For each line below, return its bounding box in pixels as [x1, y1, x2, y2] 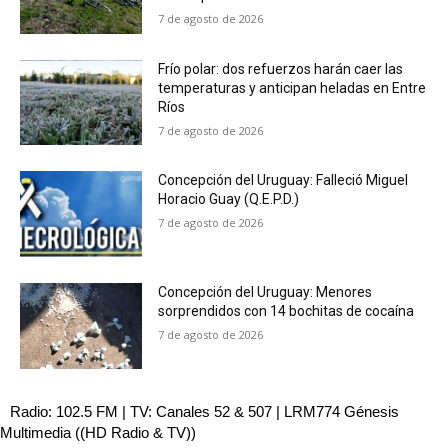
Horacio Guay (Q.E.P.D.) [158, 191, 300, 208]
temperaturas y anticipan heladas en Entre [158, 79, 427, 96]
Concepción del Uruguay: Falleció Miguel [158, 172, 409, 189]
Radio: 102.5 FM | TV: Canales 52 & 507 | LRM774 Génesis [10, 402, 399, 420]
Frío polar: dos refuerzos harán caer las [158, 60, 404, 77]
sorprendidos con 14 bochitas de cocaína [158, 302, 415, 319]
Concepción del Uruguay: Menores [158, 283, 373, 300]
